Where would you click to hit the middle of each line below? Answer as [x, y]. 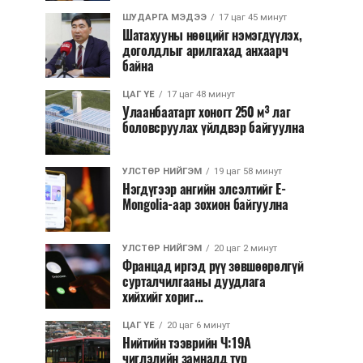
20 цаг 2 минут [246, 248]
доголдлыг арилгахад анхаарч [205, 51]
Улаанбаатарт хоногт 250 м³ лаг [207, 112]
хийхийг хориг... [163, 297]
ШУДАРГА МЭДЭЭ [164, 17]
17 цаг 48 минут [201, 94]
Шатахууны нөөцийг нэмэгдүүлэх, [212, 35]
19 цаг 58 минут [248, 171]
